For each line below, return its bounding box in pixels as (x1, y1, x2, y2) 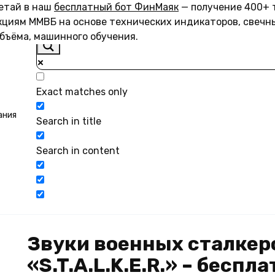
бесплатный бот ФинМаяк (54, 1, 179, 13)
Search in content (36, 145, 120, 157)
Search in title (36, 115, 101, 127)
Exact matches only (36, 86, 128, 98)
